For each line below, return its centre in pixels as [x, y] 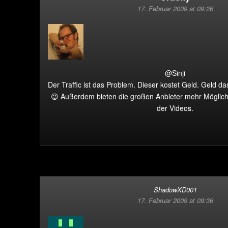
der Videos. [175, 108]
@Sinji [175, 73]
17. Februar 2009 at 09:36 [175, 200]
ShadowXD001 [175, 190]
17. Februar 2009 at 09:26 [175, 8]
